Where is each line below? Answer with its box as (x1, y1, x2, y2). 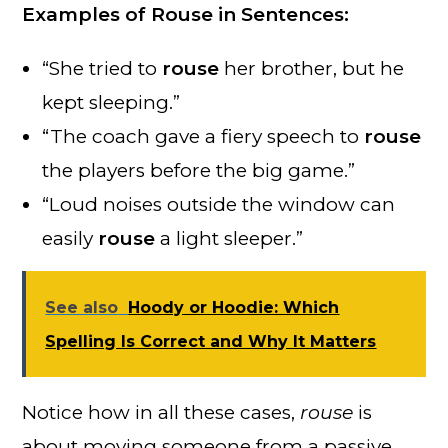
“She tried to (42, 56, 163, 80)
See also (45, 297, 119, 317)
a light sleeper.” (155, 226, 304, 250)
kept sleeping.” (42, 90, 181, 114)
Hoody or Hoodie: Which (128, 297, 340, 317)
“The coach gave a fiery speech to (42, 124, 365, 148)
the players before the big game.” (42, 158, 356, 182)
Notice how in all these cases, (22, 400, 301, 424)
